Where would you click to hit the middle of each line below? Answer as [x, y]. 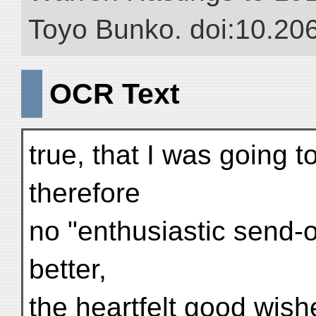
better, [68, 269]
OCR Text [115, 93]
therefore [85, 193]
